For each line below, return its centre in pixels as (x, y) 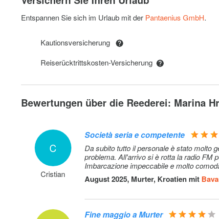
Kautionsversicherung (78, 42)
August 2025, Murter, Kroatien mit (143, 179)
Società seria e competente (135, 135)
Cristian (53, 174)
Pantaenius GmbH (175, 17)
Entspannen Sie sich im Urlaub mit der (83, 17)
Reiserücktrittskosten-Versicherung (99, 62)
